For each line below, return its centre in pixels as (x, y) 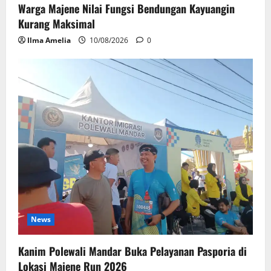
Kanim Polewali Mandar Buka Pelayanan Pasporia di (132, 251)
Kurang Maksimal (57, 24)
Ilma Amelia (49, 41)
